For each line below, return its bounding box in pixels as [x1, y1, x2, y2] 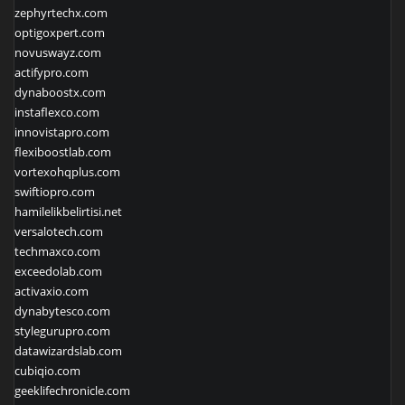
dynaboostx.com [14, 84, 106, 101]
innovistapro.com [14, 124, 109, 141]
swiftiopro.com [14, 184, 95, 201]
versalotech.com [14, 223, 103, 240]
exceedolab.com [14, 263, 102, 280]
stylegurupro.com [14, 323, 110, 340]
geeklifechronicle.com [14, 382, 130, 400]
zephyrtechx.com [14, 5, 108, 22]
